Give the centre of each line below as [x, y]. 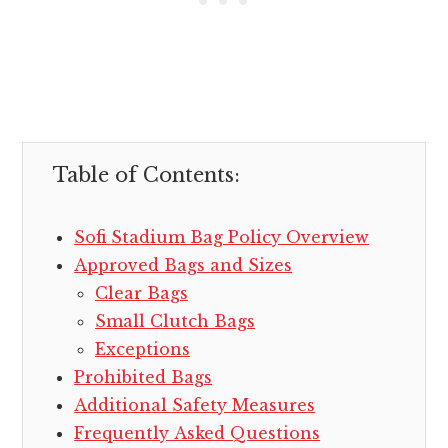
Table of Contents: [147, 175]
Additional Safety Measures [195, 405]
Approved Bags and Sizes [183, 265]
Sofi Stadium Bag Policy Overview [222, 237]
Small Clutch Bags [174, 321]
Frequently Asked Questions [197, 433]
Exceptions [142, 349]
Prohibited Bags [143, 377]
